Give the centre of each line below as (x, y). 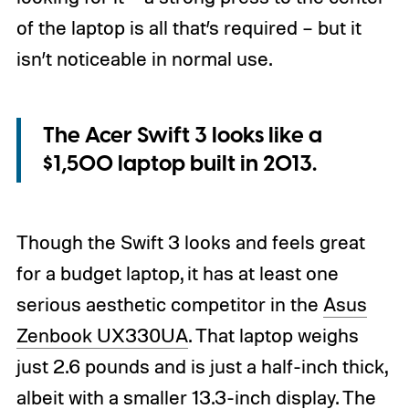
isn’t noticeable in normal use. (144, 59)
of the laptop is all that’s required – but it (189, 28)
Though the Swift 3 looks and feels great (190, 242)
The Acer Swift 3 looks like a (182, 136)
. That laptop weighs (273, 336)
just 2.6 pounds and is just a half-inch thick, (201, 367)
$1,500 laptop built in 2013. (179, 164)
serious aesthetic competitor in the (169, 304)
